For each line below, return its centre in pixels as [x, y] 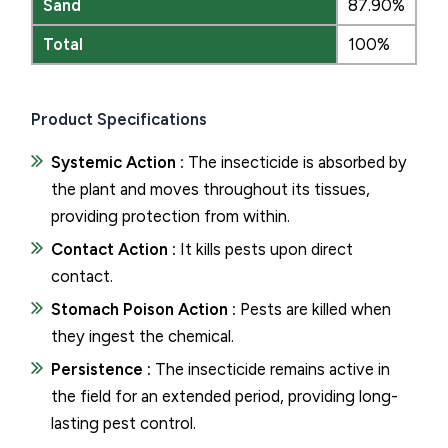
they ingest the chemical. [142, 335]
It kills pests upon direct [264, 248]
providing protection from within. [170, 215]
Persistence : [103, 368]
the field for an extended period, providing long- [224, 395]
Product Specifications [119, 118]
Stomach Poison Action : [143, 308]
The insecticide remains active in [272, 368]
